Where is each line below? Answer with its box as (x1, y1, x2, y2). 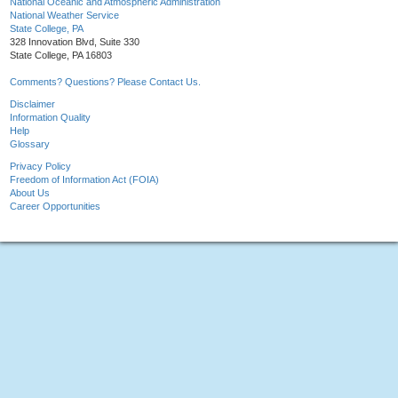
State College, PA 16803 (10, 50, 112, 61)
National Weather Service (10, 10, 119, 21)
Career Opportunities (10, 201, 100, 212)
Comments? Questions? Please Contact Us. (10, 76, 201, 88)
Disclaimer (10, 99, 55, 110)
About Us (10, 187, 50, 199)
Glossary (10, 139, 50, 150)
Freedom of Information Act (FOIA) (10, 174, 159, 186)
